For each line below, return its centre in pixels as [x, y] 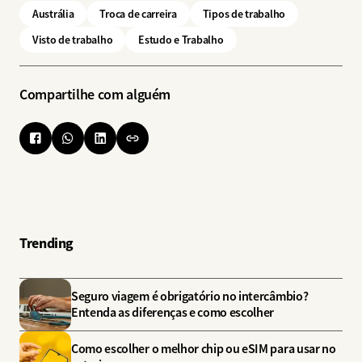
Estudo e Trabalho [181, 39]
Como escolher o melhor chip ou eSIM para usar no [204, 348]
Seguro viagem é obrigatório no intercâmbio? [190, 296]
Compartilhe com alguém [95, 94]
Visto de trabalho [73, 39]
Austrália [53, 13]
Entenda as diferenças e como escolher [174, 312]
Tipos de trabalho [244, 13]
